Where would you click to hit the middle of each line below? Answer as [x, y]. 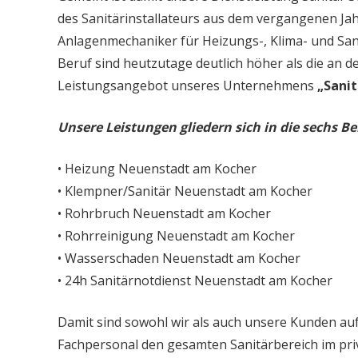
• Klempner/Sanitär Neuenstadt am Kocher [185, 191]
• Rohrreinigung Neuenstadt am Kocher [176, 235]
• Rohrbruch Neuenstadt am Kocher [164, 213]
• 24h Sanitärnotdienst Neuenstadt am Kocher [195, 280]
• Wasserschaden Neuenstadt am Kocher [179, 258]
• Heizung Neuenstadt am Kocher [157, 168]
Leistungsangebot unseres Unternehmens [187, 85]
